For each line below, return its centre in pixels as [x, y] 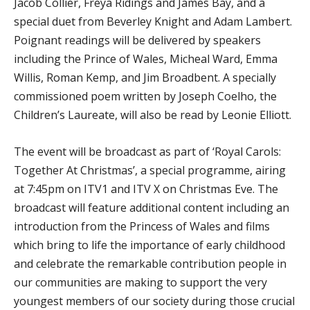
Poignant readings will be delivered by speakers [137, 40]
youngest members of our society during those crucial [154, 301]
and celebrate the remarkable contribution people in [150, 263]
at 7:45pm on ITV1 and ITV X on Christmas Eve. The [146, 189]
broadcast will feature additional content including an [152, 207]
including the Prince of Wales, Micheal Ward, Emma [146, 58]
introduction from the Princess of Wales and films [142, 226]
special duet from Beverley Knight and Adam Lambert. [153, 21]
